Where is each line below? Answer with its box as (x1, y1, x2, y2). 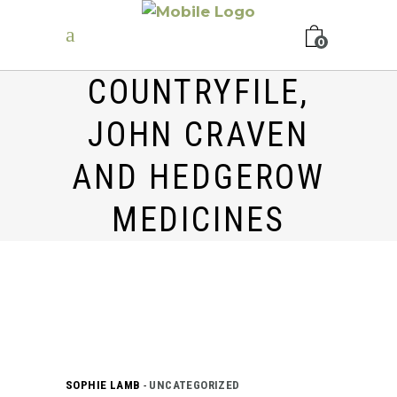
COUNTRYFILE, (87, 73, 310, 112)
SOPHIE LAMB (66, 378, 144, 392)
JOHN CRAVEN (87, 115, 310, 154)
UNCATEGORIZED (149, 378, 240, 392)
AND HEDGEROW (71, 158, 326, 197)
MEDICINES (111, 200, 286, 239)
